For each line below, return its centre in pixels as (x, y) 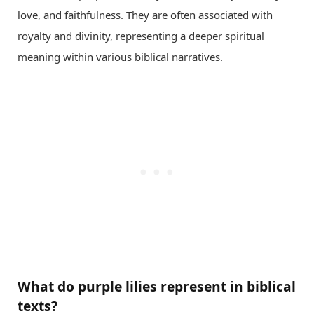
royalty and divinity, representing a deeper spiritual (141, 35)
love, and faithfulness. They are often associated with (145, 14)
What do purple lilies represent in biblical (157, 286)
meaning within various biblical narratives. (120, 56)
